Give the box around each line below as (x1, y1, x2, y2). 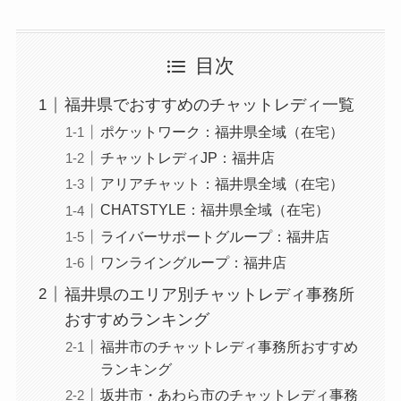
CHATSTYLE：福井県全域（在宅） (99, 201, 329, 218)
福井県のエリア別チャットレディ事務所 (64, 285, 354, 303)
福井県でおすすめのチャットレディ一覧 (64, 96, 354, 115)
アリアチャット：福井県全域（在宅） (99, 175, 344, 192)
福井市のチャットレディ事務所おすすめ (99, 337, 358, 354)
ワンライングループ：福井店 (99, 253, 286, 270)
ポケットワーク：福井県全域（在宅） (99, 124, 344, 141)
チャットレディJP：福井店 (99, 149, 275, 166)
